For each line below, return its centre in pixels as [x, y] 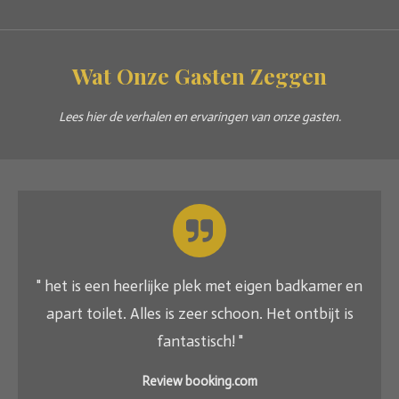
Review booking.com [199, 382]
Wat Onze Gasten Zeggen [199, 76]
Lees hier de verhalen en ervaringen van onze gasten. [199, 117]
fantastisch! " [199, 342]
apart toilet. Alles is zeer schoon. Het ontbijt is [199, 314]
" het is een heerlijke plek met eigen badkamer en [199, 287]
